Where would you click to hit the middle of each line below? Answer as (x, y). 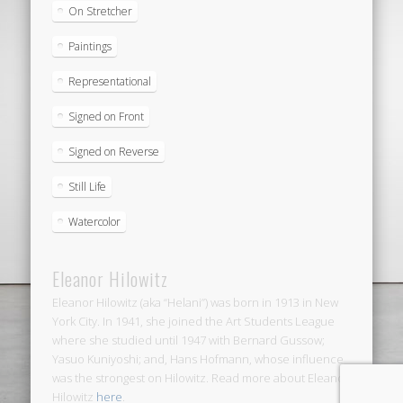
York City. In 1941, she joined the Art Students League (194, 321)
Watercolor (95, 221)
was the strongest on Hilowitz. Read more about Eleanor (201, 377)
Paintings (90, 46)
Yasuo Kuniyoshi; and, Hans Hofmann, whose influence (198, 358)
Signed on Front (107, 116)
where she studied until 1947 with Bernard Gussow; (189, 340)
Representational (110, 81)
